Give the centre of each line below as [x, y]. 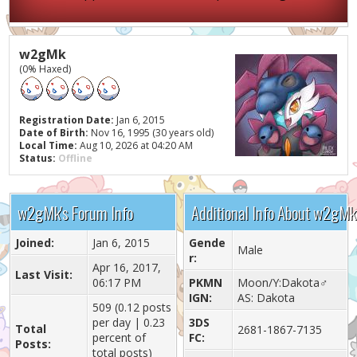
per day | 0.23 [128, 322]
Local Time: [49, 145]
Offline [76, 158]
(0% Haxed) [45, 69]
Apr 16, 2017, [126, 267]
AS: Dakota [266, 298]
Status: [38, 158]
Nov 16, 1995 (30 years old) [151, 133]
